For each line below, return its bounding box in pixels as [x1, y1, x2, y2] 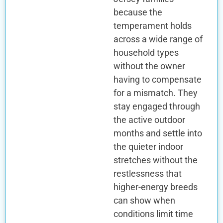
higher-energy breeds [113, 181, 198, 192]
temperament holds [113, 20, 192, 31]
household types [113, 47, 179, 58]
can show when [113, 195, 175, 206]
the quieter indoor [113, 141, 183, 152]
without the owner [113, 60, 185, 71]
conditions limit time [113, 208, 193, 219]
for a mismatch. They [113, 87, 198, 98]
